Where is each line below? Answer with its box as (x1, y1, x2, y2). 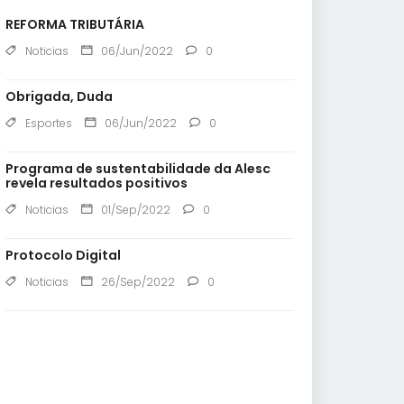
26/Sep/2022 (101, 274, 175, 290)
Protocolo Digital (5, 246, 121, 265)
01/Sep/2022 (101, 202, 170, 218)
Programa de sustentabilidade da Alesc (5, 160, 271, 179)
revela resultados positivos (5, 174, 188, 193)
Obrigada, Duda (5, 87, 113, 106)
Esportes (25, 115, 72, 132)
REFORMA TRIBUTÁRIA (5, 15, 144, 34)
